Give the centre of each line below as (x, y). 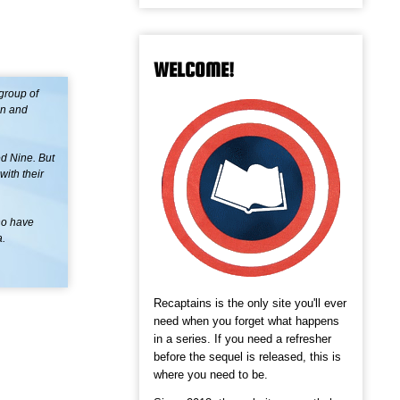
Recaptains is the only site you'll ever (250, 304)
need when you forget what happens (246, 321)
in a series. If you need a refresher (242, 339)
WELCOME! (194, 70)
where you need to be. (211, 375)
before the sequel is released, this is (247, 357)
